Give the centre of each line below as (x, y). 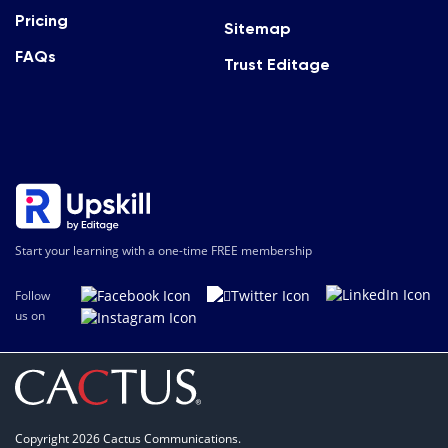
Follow (32, 296)
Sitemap (257, 30)
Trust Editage (277, 66)
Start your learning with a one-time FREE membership (163, 250)
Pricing (41, 22)
